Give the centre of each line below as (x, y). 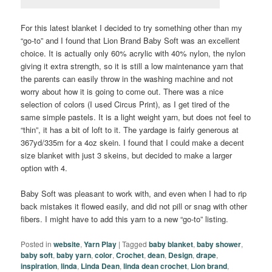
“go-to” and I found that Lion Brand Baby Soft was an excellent (131, 41)
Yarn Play (100, 244)
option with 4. (44, 168)
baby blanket (171, 244)
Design (181, 255)
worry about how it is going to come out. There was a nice (122, 92)
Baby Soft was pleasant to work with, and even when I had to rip (134, 194)
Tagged (135, 243)
